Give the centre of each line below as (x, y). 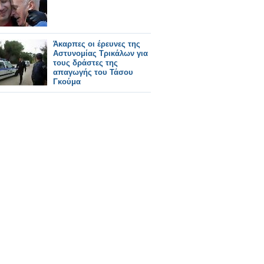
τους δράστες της (85, 63)
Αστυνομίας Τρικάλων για (100, 53)
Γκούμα (67, 82)
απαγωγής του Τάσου (93, 72)
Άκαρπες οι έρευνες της (97, 44)
